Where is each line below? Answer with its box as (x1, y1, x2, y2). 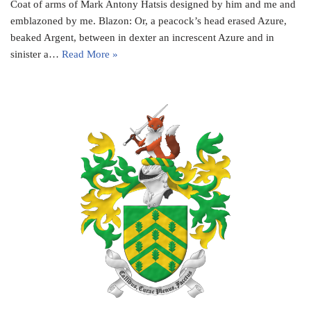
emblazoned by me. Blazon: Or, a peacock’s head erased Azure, (10, 15, 287, 27)
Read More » (62, 49, 118, 60)
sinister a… (10, 49, 62, 60)
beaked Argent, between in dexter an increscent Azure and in (10, 32, 274, 44)
